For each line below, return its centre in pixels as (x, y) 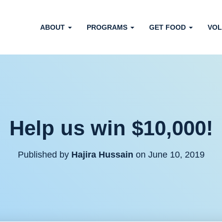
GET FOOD (168, 27)
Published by (44, 154)
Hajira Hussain (102, 154)
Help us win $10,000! (111, 128)
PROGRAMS (108, 27)
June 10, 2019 (176, 154)
